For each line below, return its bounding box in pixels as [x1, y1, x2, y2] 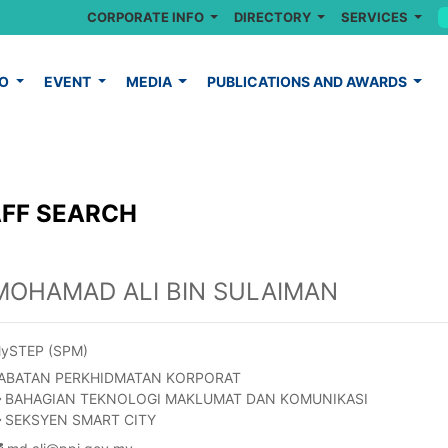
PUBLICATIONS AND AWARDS [206, 73, 410, 90]
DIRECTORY [233, 9, 314, 25]
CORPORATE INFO [86, 9, 207, 25]
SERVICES [340, 9, 411, 25]
